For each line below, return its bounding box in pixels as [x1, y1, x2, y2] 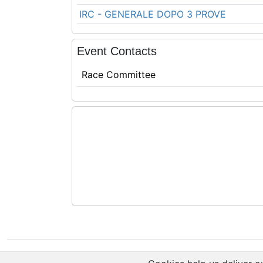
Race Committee [82, 69, 156, 80]
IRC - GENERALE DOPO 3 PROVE [79, 8, 226, 20]
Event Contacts [77, 45, 157, 58]
